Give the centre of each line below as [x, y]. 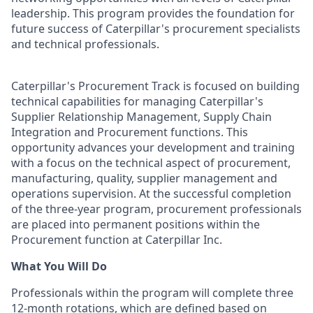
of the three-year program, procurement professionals [156, 209]
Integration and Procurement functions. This [130, 132]
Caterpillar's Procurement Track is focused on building [155, 86]
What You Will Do [59, 266]
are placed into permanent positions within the [136, 224]
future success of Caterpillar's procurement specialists [156, 29]
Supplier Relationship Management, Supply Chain [141, 117]
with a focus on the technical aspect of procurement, [151, 163]
